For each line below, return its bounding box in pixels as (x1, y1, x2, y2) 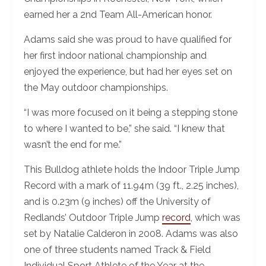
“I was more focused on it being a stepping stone (24, 107, 237, 119)
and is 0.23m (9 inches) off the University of (24, 196, 211, 208)
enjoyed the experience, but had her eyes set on (24, 66, 232, 78)
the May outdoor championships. (24, 82, 168, 94)
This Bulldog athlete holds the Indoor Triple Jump (24, 164, 240, 176)
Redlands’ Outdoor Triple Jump (24, 212, 162, 224)
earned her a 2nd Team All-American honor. (24, 9, 214, 21)
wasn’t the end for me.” (24, 139, 122, 151)
